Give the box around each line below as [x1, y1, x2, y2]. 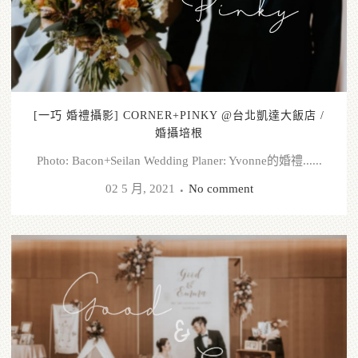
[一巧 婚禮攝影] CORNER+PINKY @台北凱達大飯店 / [34, 109, 324, 122]
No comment [188, 182, 253, 196]
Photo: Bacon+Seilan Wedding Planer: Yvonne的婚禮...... [36, 154, 322, 168]
